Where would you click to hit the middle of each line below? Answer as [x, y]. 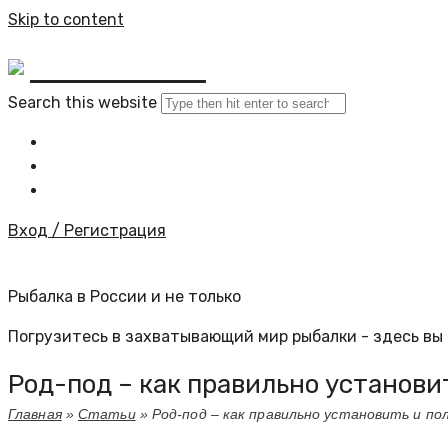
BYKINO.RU [118, 66]
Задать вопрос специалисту [175, 190]
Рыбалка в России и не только [124, 296]
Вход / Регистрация [87, 230]
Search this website [82, 102]
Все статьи [107, 166]
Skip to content [66, 19]
